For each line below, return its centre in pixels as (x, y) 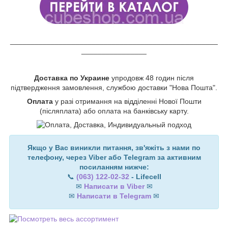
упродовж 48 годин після (152, 78)
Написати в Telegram (114, 196)
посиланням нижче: (114, 167)
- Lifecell (145, 176)
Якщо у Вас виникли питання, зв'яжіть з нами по (114, 147)
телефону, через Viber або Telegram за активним (114, 157)
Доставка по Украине (72, 78)
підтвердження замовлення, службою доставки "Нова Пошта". (114, 87)
